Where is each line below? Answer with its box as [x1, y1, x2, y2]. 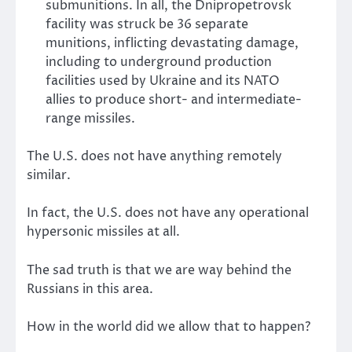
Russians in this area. [27, 280, 153, 298]
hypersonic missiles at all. [27, 223, 180, 241]
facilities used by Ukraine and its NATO [46, 72, 280, 90]
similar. [27, 167, 71, 185]
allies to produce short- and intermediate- [46, 91, 302, 109]
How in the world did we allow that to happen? [27, 317, 310, 335]
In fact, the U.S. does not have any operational [27, 204, 309, 222]
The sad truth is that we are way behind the [27, 261, 291, 279]
